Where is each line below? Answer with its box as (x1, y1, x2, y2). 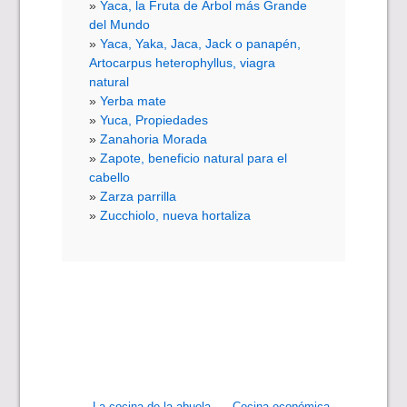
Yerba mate (100, 93, 167, 108)
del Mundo (89, 16, 151, 32)
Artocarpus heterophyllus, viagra (89, 55, 276, 70)
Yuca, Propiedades (100, 112, 209, 127)
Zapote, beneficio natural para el (100, 150, 288, 165)
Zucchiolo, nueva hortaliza (100, 207, 252, 223)
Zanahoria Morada (100, 131, 208, 146)
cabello (89, 169, 131, 184)
